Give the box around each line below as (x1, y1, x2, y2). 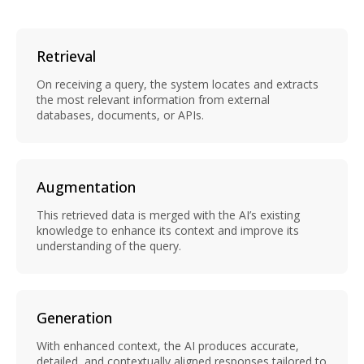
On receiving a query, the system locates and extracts (37, 76, 318, 92)
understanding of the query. (37, 237, 181, 253)
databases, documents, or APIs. (37, 106, 204, 123)
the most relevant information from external (37, 91, 270, 107)
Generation (37, 307, 112, 327)
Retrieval (37, 45, 96, 66)
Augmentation (37, 176, 136, 197)
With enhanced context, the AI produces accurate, (37, 337, 299, 353)
